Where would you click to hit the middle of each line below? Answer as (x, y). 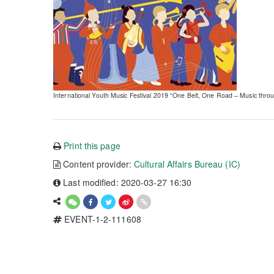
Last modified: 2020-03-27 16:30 (126, 182)
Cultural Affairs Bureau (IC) (187, 164)
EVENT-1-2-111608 (102, 219)
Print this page (92, 146)
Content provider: (98, 164)
